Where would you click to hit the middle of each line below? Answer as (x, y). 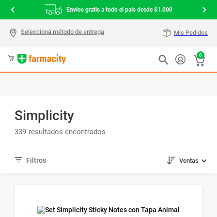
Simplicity (44, 116)
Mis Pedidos (191, 33)
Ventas (189, 161)
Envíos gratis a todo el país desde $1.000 (119, 10)
